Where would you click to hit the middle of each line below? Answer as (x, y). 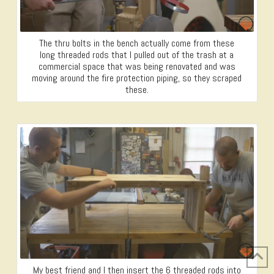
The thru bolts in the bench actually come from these (137, 43)
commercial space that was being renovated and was (137, 67)
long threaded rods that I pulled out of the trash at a (137, 55)
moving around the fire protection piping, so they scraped (137, 78)
